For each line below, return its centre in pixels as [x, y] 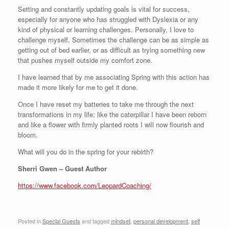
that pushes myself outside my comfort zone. [85, 60]
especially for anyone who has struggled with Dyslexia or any [108, 19]
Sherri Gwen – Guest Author [62, 168]
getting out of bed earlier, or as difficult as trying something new [111, 50]
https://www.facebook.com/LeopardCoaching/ [85, 185]
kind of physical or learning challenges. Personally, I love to [106, 29]
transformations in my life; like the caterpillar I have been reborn [112, 114]
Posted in [30, 221]
